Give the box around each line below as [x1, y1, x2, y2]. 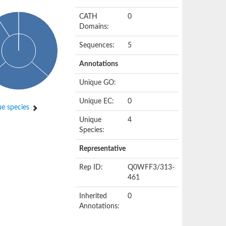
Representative [79, 145, 126, 152]
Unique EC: [79, 98, 115, 105]
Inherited [79, 193, 107, 200]
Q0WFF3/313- [128, 164, 175, 171]
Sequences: [79, 42, 115, 49]
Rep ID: [79, 164, 103, 171]
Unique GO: [79, 79, 117, 86]
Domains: [79, 23, 109, 30]
